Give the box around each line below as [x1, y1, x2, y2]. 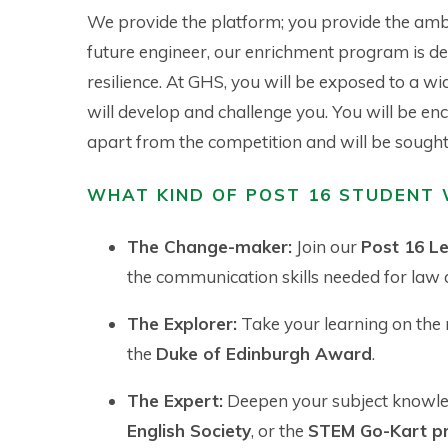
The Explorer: [127, 313, 237, 335]
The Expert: [127, 390, 223, 412]
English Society [127, 420, 251, 442]
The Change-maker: [127, 236, 292, 258]
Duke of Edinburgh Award [156, 343, 372, 365]
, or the [251, 420, 308, 442]
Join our [292, 236, 361, 258]
